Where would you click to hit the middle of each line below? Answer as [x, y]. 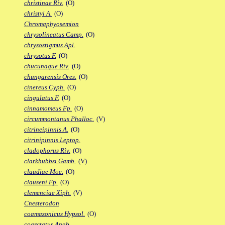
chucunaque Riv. [47, 66]
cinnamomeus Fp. [48, 108]
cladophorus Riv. [47, 151]
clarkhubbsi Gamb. [50, 161]
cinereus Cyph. [44, 87]
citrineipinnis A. [46, 130]
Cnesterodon [42, 203]
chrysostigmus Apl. [50, 45]
